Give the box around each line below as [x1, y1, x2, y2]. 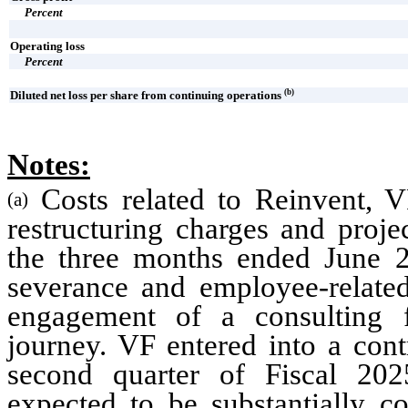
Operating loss [9, 38, 85, 53]
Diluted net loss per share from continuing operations [9, 87, 284, 102]
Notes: [7, 148, 90, 181]
